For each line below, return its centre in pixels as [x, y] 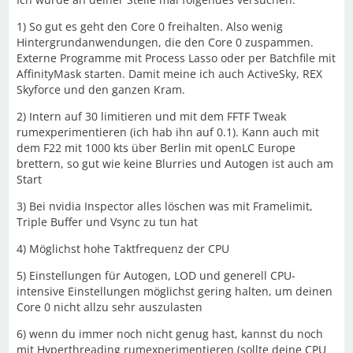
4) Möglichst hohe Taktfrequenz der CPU [123, 248]
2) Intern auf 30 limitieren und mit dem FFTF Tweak [151, 116]
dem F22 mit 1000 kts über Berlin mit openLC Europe [156, 147]
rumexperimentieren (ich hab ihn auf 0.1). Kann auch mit [168, 132]
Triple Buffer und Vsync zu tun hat [107, 221]
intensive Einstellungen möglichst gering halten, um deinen [175, 291]
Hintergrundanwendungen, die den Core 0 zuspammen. [165, 42]
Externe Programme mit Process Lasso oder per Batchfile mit [176, 58]
